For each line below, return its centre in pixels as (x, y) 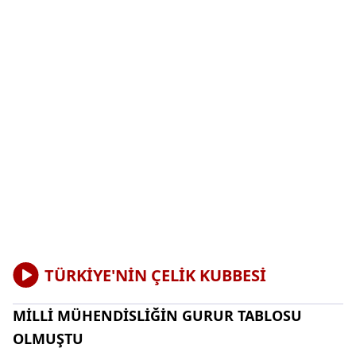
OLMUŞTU (48, 339)
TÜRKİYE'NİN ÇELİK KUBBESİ (155, 275)
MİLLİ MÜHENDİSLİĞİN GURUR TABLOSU (157, 316)
